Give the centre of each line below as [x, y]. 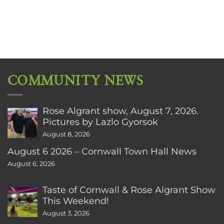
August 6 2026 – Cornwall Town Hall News [102, 151]
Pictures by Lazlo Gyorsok [100, 121]
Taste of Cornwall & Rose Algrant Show [129, 189]
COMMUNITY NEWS [76, 81]
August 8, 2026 [66, 134]
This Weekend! [76, 200]
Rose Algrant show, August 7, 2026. [120, 110]
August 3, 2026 [66, 213]
